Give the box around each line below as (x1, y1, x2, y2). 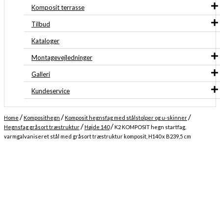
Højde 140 (84, 124, 110, 130)
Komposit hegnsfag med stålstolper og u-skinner (65, 114, 187, 121)
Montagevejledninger (31, 54, 92, 61)
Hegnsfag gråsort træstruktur (4, 124, 80, 130)
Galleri (31, 70, 50, 78)
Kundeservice (31, 87, 70, 95)
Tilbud (31, 20, 50, 28)
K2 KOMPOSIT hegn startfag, (113, 124, 186, 130)
